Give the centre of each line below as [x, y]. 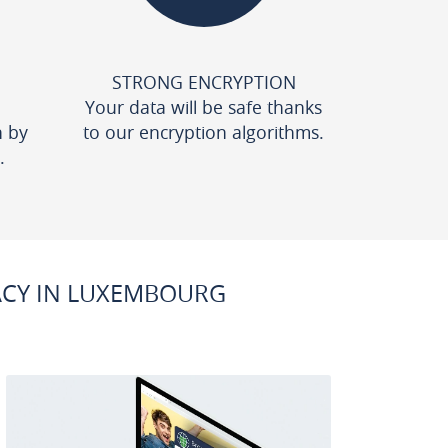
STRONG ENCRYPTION [203, 82]
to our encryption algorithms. [203, 132]
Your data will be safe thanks [203, 107]
